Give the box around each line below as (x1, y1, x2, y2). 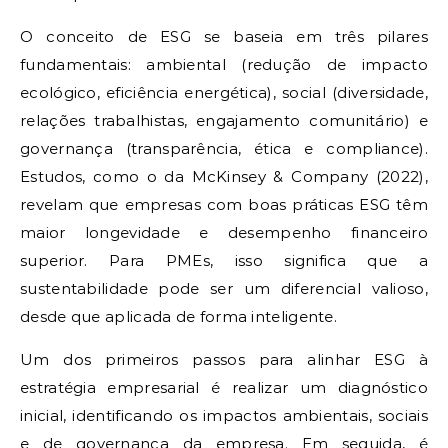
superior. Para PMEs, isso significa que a (20, 250, 428, 270)
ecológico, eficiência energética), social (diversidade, (20, 82, 428, 102)
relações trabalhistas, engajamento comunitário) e (20, 110, 428, 130)
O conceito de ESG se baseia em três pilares (20, 26, 428, 46)
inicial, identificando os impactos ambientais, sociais (20, 405, 428, 425)
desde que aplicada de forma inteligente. (20, 306, 337, 326)
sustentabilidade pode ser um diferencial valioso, (20, 278, 428, 298)
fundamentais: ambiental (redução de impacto (20, 54, 428, 74)
